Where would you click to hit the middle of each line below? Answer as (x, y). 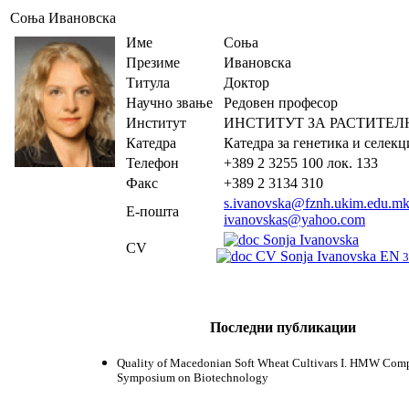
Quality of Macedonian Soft (187, 363)
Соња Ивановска (63, 18)
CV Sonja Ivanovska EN (326, 256)
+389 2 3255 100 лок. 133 (297, 163)
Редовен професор (277, 103)
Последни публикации (283, 327)
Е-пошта (151, 211)
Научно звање (168, 103)
